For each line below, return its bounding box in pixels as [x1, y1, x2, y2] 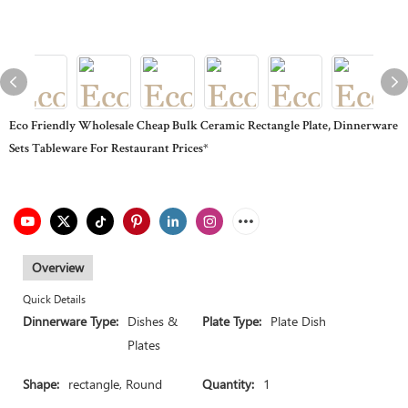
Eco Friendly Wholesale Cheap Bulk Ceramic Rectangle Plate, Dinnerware [9, 120, 398, 133]
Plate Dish [270, 312, 326, 330]
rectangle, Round [68, 375, 162, 393]
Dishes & [127, 312, 178, 330]
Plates [127, 336, 160, 353]
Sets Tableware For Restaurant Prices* [9, 143, 209, 156]
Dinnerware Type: [23, 312, 118, 330]
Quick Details [23, 292, 86, 306]
